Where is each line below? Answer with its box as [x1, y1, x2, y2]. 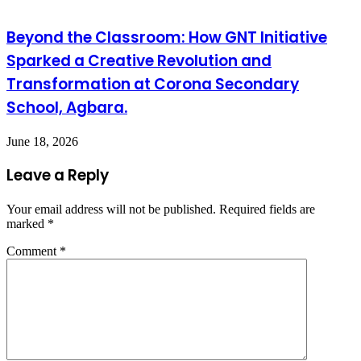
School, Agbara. [6, 96, 127, 118]
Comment [6, 243, 60, 258]
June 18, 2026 [6, 134, 78, 148]
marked [6, 216, 48, 230]
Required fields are [219, 201, 315, 216]
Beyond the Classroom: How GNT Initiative [6, 26, 327, 48]
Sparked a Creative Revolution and [6, 49, 272, 72]
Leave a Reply [6, 164, 109, 187]
